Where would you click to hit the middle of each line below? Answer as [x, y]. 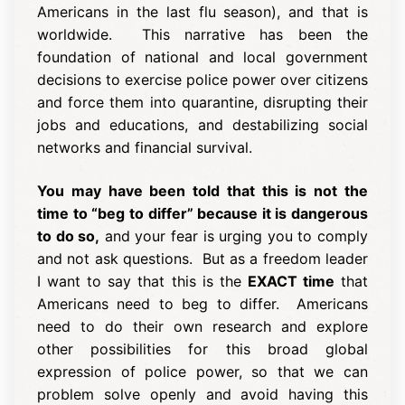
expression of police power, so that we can [202, 371]
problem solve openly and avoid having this [202, 394]
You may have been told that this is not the [202, 190]
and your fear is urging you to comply [234, 235]
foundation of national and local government [202, 57]
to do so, [69, 235]
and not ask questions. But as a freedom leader [202, 258]
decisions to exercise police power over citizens [202, 79]
